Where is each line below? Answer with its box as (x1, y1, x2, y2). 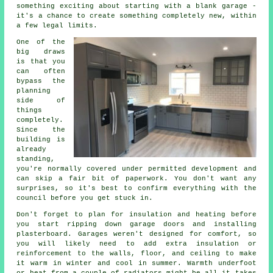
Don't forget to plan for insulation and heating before (16, 211, 257, 219)
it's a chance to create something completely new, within (16, 12, 257, 20)
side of (16, 97, 65, 105)
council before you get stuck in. (16, 194, 154, 202)
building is (16, 136, 65, 144)
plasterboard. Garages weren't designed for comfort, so (16, 230, 257, 238)
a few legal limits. (16, 22, 98, 30)
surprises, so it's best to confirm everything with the (16, 185, 257, 193)
